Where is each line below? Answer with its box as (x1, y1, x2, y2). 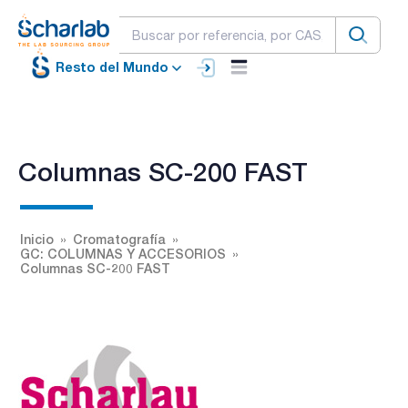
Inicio (20, 230, 54, 247)
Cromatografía (73, 230, 166, 247)
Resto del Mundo (56, 59, 168, 76)
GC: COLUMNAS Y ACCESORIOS (20, 245, 226, 261)
